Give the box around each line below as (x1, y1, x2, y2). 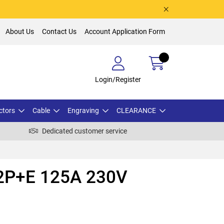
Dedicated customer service (42, 126, 127, 135)
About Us (5, 27, 34, 35)
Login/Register (95, 75, 141, 83)
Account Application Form (84, 27, 165, 35)
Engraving (67, 106, 99, 114)
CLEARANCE (116, 106, 156, 114)
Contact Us (42, 27, 76, 35)
